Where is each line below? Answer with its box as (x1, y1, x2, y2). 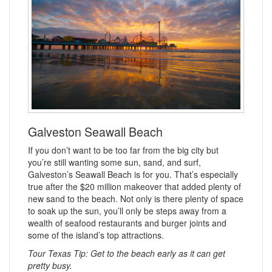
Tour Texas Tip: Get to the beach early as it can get (28, 247, 225, 259)
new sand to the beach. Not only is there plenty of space (28, 192, 243, 205)
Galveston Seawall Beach (28, 123, 163, 140)
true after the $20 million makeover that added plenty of (28, 180, 241, 192)
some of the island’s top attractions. (28, 229, 164, 241)
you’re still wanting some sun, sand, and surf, (28, 156, 201, 168)
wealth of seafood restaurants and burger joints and (28, 217, 226, 229)
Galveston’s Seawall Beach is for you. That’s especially (28, 168, 238, 180)
